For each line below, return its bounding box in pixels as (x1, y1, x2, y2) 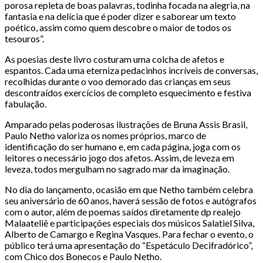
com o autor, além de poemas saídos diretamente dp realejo (5, 205, 241, 217)
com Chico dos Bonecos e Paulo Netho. (5, 250, 161, 262)
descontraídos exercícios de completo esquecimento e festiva (5, 86, 251, 98)
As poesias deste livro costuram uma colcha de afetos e (5, 53, 224, 65)
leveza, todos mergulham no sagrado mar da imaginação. (5, 163, 230, 174)
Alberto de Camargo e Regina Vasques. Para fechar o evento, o (5, 228, 254, 240)
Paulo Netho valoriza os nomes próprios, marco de (5, 129, 206, 141)
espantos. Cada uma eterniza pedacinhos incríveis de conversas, (5, 64, 258, 76)
